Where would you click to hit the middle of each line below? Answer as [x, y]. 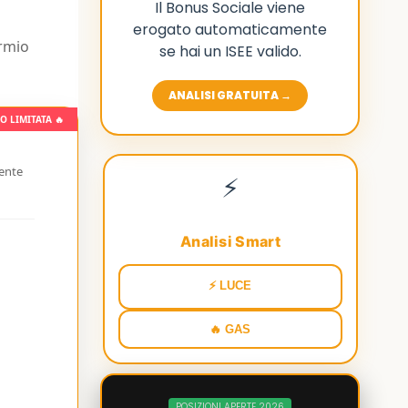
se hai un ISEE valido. [230, 51]
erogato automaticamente [230, 30]
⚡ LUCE [230, 286]
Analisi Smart [230, 242]
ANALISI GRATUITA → [230, 95]
